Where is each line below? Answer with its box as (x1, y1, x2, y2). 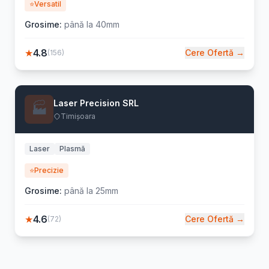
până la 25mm (62, 186, 118, 196)
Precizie (34, 166, 64, 175)
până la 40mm (62, 19, 119, 29)
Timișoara (61, 112, 95, 121)
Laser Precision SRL (53, 98, 139, 108)
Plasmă (59, 144, 85, 153)
